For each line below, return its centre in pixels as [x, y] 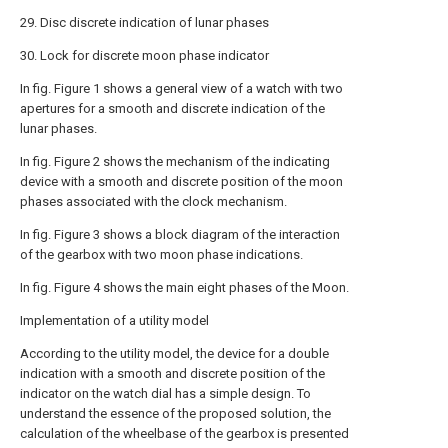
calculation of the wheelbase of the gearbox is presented [184, 433]
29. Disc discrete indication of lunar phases [144, 22]
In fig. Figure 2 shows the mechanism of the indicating [175, 161]
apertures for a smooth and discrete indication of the [172, 108]
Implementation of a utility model [114, 320]
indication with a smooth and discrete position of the [172, 373]
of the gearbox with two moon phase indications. [161, 254]
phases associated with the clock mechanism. [153, 201]
